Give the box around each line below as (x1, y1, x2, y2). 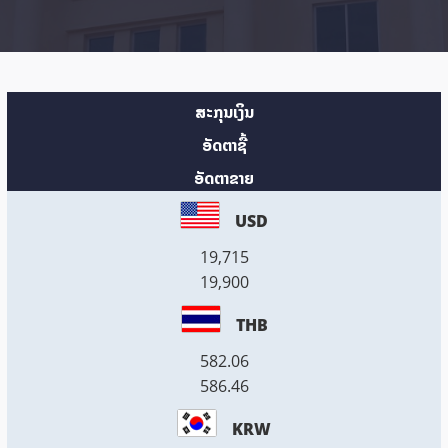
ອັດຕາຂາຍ (194, 167, 254, 189)
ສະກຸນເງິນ (194, 101, 254, 123)
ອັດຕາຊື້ (201, 134, 247, 156)
